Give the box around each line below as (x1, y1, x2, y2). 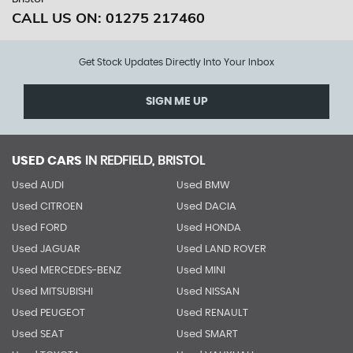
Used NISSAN (176, 287, 240, 297)
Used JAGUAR (12, 244, 80, 255)
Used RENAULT (176, 308, 248, 318)
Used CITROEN (12, 202, 83, 212)
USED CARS (12, 154, 82, 167)
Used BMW (176, 180, 230, 191)
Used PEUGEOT (12, 308, 85, 318)
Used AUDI (12, 180, 64, 191)
